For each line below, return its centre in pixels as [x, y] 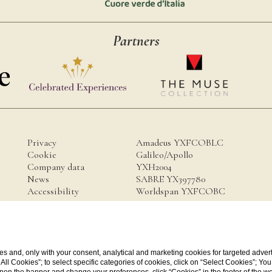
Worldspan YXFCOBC [181, 191]
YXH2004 [154, 167]
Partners [136, 41]
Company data [56, 167]
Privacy [42, 142]
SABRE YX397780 [171, 179]
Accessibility [53, 191]
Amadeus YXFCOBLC [180, 142]
